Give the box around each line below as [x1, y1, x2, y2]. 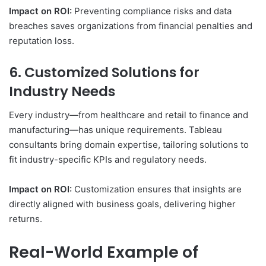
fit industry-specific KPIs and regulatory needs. [9, 154, 207, 166]
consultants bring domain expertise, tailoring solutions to [9, 139, 249, 151]
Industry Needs [9, 81, 115, 101]
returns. [9, 213, 42, 225]
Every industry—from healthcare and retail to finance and [9, 109, 248, 121]
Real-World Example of [9, 241, 198, 264]
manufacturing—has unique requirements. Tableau [9, 124, 222, 136]
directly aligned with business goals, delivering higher [9, 198, 236, 210]
